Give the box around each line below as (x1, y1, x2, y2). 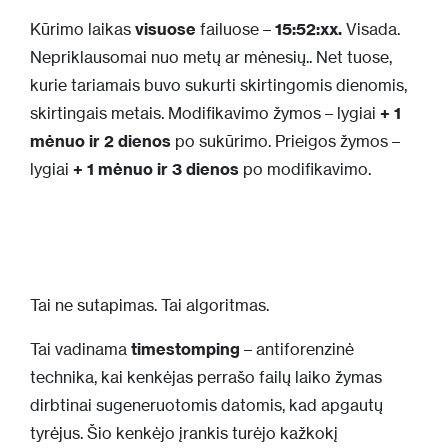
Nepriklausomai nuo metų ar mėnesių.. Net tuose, (30, 46, 392, 67)
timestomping (131, 338, 240, 359)
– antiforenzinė (240, 338, 354, 359)
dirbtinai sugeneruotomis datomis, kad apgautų (30, 394, 383, 415)
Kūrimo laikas (30, 18, 131, 39)
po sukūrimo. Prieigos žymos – (171, 130, 400, 151)
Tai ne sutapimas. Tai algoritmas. (30, 294, 269, 315)
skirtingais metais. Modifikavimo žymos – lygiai (30, 102, 380, 123)
